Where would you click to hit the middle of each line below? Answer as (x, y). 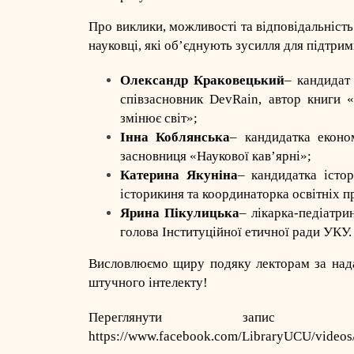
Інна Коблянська (175, 137)
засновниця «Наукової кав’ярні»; (216, 156)
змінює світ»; (159, 118)
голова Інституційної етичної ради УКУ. (236, 232)
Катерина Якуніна (179, 175)
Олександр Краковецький (202, 80)
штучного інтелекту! (148, 282)
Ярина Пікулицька (180, 213)
